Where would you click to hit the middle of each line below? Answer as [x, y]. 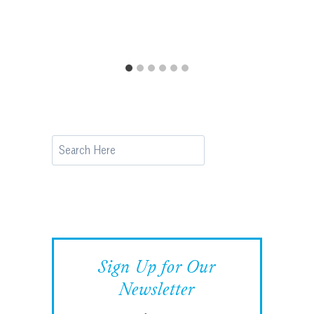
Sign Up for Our [157, 268]
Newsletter [157, 291]
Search [67, 144]
